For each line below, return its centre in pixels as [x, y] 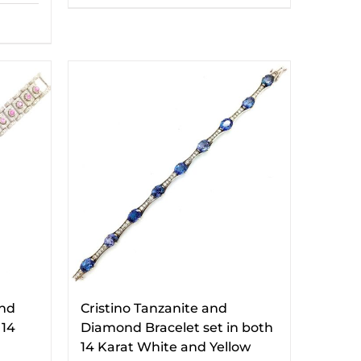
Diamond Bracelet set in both [176, 328]
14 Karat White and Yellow [165, 347]
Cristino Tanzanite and [154, 308]
